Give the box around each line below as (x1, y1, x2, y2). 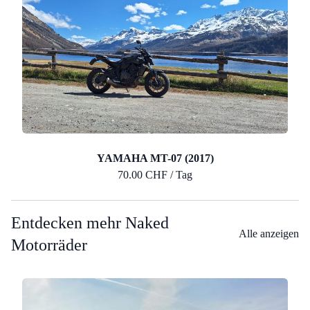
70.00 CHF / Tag (118, 168, 192, 181)
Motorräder (11, 235, 87, 254)
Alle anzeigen (239, 227, 299, 239)
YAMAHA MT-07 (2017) (96, 152, 214, 164)
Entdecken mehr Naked (11, 213, 169, 232)
